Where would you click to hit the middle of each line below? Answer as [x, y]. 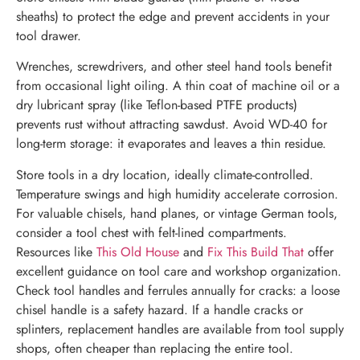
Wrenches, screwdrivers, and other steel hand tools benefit [174, 67]
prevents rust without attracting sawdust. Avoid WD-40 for [172, 125]
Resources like [56, 252]
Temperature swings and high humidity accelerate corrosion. [177, 194]
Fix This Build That [256, 252]
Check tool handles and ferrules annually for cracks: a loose [178, 290]
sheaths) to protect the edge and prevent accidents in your [173, 16]
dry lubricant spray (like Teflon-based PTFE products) [157, 105]
